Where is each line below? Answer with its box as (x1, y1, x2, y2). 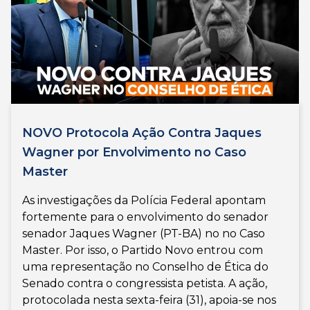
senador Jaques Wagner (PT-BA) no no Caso (22, 226, 265, 240)
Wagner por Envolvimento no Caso (22, 144, 246, 160)
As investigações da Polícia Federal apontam (22, 193, 266, 207)
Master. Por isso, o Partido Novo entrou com (22, 243, 263, 257)
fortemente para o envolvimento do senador (22, 210, 268, 224)
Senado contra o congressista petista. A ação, (22, 276, 267, 290)
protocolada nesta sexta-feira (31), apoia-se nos (22, 293, 276, 307)
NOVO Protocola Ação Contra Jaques (22, 125, 262, 140)
